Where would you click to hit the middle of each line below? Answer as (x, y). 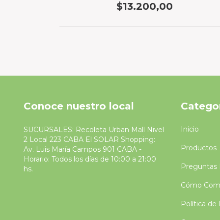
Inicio (190, 129)
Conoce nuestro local (79, 106)
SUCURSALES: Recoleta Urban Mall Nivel (94, 130)
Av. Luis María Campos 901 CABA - (82, 150)
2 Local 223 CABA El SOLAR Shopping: (89, 140)
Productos (198, 148)
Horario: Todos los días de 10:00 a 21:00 (90, 159)
